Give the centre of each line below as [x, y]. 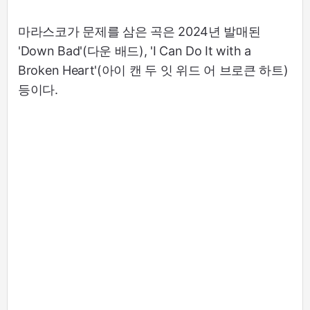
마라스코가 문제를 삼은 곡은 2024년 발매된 [139, 32]
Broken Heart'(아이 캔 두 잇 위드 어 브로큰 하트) [153, 71]
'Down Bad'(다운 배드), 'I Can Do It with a [135, 51]
